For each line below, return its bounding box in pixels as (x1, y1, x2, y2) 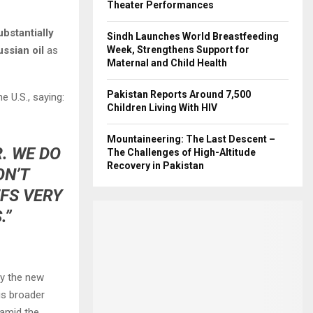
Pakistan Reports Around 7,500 (107, 89, 251, 100)
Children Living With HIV (107, 102, 217, 113)
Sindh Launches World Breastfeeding (107, 31, 279, 42)
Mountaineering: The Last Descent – (107, 133, 275, 145)
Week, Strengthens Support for (107, 44, 249, 55)
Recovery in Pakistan (107, 160, 204, 171)
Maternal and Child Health (107, 57, 227, 68)
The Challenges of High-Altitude (107, 147, 256, 158)
